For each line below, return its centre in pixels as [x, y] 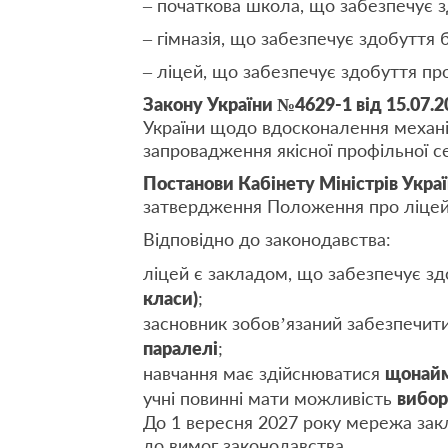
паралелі [180, 348]
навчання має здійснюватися [264, 373]
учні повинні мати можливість [270, 398]
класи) [170, 298]
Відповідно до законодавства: [267, 239]
